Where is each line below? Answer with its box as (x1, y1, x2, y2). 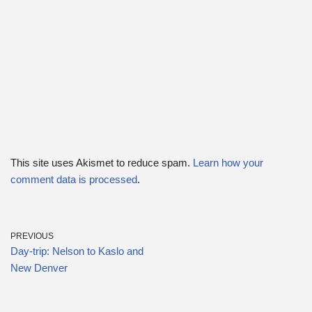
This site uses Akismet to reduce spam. (10, 157, 193, 169)
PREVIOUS (10, 231, 54, 241)
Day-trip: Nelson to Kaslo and (10, 245, 143, 257)
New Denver (10, 262, 68, 274)
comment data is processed (10, 173, 137, 185)
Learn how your (193, 157, 263, 169)
